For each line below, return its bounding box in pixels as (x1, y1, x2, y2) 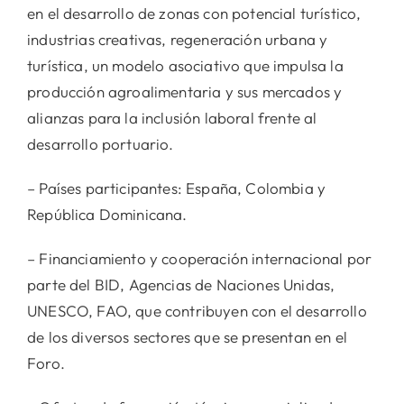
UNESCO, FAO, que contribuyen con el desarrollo (27, 301, 367, 321)
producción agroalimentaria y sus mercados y (27, 82, 343, 102)
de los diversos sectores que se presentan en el (27, 327, 347, 347)
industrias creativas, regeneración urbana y (27, 30, 328, 50)
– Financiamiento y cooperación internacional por (27, 249, 372, 269)
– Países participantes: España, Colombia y (27, 179, 326, 198)
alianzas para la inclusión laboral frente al (27, 108, 317, 128)
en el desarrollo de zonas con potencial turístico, (27, 4, 362, 23)
